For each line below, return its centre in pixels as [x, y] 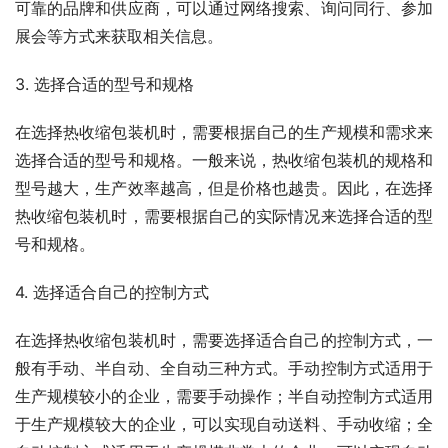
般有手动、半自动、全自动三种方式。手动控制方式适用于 [224, 367]
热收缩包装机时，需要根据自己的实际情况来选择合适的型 [224, 215]
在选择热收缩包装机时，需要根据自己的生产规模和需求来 [224, 131]
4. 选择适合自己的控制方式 [112, 291]
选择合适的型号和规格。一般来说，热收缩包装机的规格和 [224, 159]
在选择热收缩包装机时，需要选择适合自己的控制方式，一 [224, 339]
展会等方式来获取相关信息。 [119, 35]
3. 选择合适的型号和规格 [104, 83]
